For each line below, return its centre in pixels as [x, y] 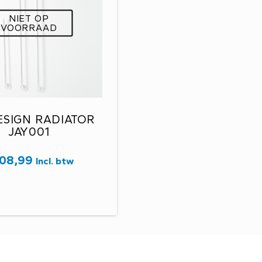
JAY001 [29, 132]
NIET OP [29, 18]
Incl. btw [54, 161]
